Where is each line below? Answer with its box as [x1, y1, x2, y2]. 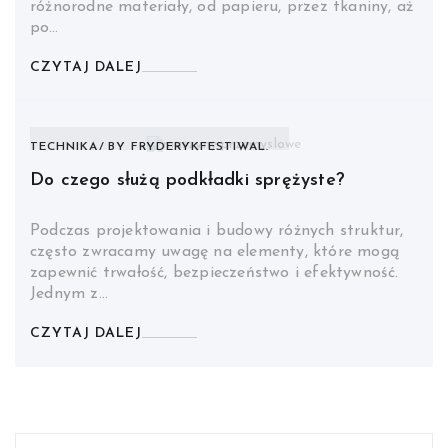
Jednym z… [30, 286, 108, 303]
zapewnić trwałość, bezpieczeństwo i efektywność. [30, 265, 399, 282]
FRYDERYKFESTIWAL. [131, 141, 269, 154]
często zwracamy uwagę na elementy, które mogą [30, 244, 399, 261]
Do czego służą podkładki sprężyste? [30, 171, 345, 191]
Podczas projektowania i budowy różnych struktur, [30, 223, 404, 240]
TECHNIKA [30, 141, 98, 154]
